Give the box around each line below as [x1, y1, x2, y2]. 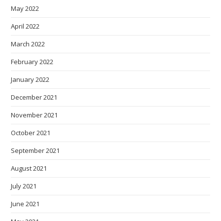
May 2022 [11, 4, 39, 13]
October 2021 [11, 128, 51, 137]
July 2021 [11, 182, 37, 190]
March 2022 [11, 39, 45, 48]
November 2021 [11, 110, 58, 119]
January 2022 [11, 75, 50, 84]
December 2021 [11, 93, 58, 102]
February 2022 [11, 57, 54, 66]
